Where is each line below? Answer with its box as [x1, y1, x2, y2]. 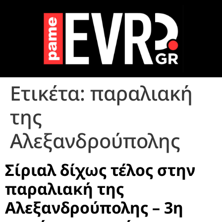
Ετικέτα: [10, 79, 90, 107]
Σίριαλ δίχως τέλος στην [5, 159, 195, 180]
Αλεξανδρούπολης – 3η [5, 196, 183, 218]
